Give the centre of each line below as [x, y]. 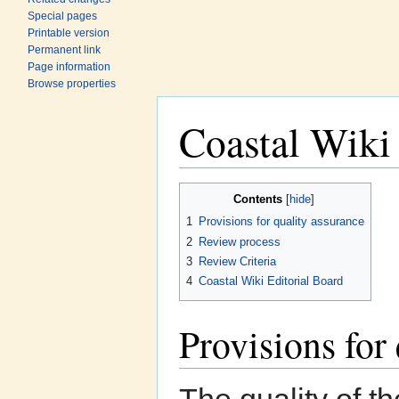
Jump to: [205, 175]
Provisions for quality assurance [281, 222]
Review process [240, 241]
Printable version [69, 33]
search [316, 175]
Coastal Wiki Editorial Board [271, 281]
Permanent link [65, 50]
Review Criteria [237, 262]
